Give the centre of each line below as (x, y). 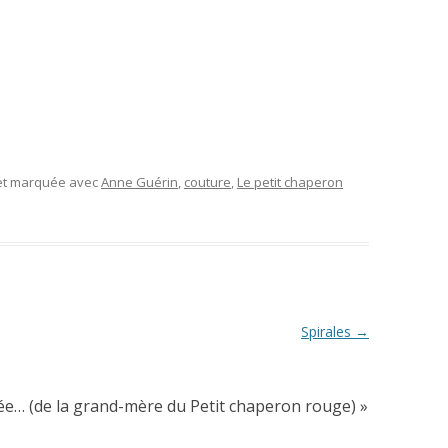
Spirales (327, 331)
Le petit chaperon (290, 181)
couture (207, 181)
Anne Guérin (139, 181)
